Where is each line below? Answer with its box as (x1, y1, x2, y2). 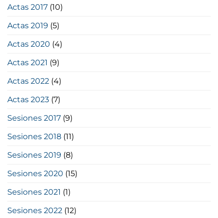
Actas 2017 (7, 2, 48, 12)
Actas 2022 (7, 76, 49, 86)
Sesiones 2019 (7, 150, 61, 160)
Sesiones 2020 (7, 168, 63, 178)
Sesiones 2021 (7, 187, 61, 197)
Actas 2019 (7, 20, 48, 30)
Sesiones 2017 (7, 113, 61, 123)
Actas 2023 (7, 94, 49, 104)
